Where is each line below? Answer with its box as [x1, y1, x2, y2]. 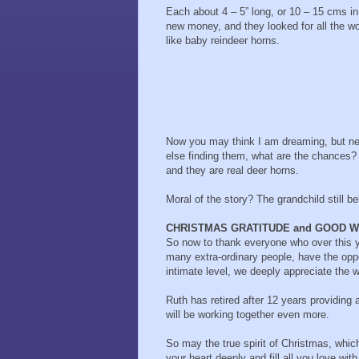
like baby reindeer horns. [166, 34, 280, 47]
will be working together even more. [166, 309, 329, 321]
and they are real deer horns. [166, 164, 299, 177]
